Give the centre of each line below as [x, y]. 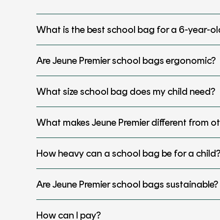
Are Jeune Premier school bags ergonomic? [126, 60]
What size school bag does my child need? [126, 91]
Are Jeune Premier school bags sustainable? [127, 184]
